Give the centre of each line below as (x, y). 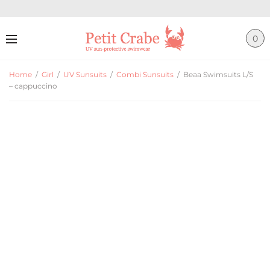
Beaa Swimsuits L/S (217, 74)
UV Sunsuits (85, 74)
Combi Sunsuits (145, 74)
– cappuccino (33, 86)
